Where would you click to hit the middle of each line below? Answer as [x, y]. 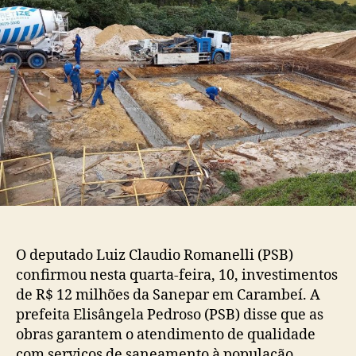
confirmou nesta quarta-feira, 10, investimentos [177, 276]
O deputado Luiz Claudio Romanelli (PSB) [155, 256]
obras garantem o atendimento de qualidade [166, 335]
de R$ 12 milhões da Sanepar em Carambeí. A [168, 296]
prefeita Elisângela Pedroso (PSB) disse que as [170, 315]
